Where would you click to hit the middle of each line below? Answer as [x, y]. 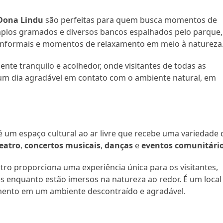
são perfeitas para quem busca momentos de [130, 20]
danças [119, 145]
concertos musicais [63, 145]
